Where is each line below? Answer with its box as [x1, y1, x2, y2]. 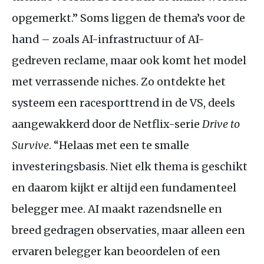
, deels [203, 95, 235, 110]
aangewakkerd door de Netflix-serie [12, 117, 202, 131]
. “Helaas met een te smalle [49, 138, 189, 152]
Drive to [202, 117, 240, 131]
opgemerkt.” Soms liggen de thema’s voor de [12, 11, 245, 25]
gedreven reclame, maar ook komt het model [12, 53, 246, 67]
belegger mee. [12, 202, 88, 216]
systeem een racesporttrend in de [12, 95, 190, 110]
